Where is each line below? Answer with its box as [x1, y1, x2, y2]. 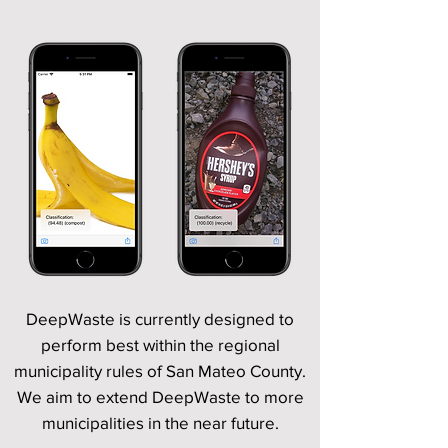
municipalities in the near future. [41, 413, 279, 432]
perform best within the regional [40, 335, 280, 354]
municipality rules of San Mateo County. [14, 361, 306, 380]
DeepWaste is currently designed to [26, 309, 294, 328]
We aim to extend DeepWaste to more [16, 387, 304, 406]
